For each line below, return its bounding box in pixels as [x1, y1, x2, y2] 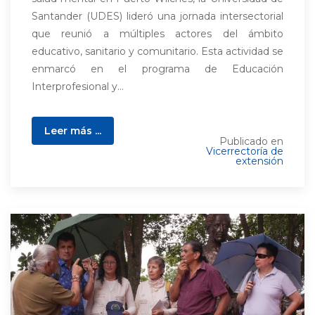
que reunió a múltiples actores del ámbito [32, 27, 283, 40]
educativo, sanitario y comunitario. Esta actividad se [32, 45, 283, 58]
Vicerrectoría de [206, 145, 283, 157]
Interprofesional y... [32, 80, 124, 93]
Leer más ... [44, 124, 101, 137]
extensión [236, 155, 283, 167]
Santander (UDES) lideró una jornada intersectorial [32, 10, 283, 22]
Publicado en [219, 135, 283, 148]
